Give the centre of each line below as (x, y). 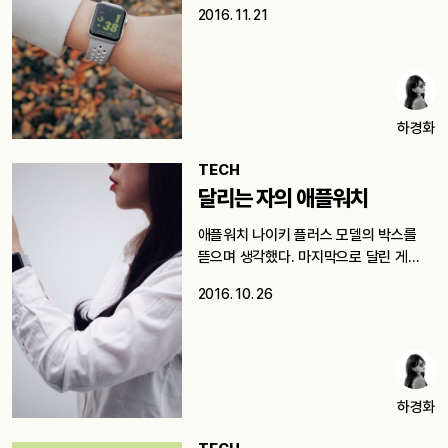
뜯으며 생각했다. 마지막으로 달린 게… (308, 256)
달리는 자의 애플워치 (282, 197)
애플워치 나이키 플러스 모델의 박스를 (307, 234)
